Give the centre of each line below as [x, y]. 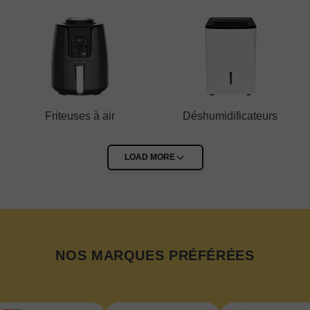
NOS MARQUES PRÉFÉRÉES [155, 255]
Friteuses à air [80, 116]
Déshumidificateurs [230, 116]
